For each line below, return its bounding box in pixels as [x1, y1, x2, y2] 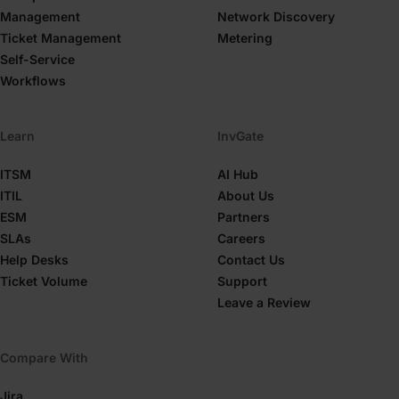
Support [217, 273, 267, 289]
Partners [217, 209, 270, 224]
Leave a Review [217, 295, 311, 310]
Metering [217, 30, 273, 45]
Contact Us [217, 252, 285, 267]
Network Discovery [217, 9, 335, 24]
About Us [217, 188, 274, 203]
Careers [217, 231, 265, 246]
